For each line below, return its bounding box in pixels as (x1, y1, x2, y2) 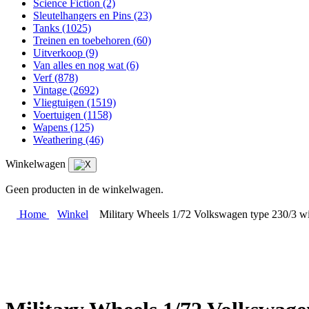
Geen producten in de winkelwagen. (6, 183, 163, 195)
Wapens (33, 121, 68, 133)
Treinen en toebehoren (33, 34, 130, 46)
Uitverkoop (33, 47, 83, 59)
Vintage (33, 84, 67, 96)
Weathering (33, 134, 83, 146)
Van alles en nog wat (33, 59, 123, 71)
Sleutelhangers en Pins (33, 10, 131, 21)
